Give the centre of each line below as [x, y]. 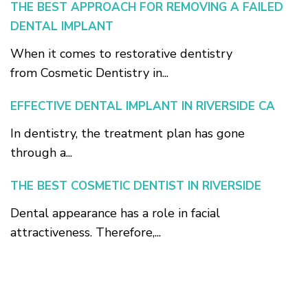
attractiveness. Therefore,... [86, 233]
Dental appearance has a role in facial [115, 213]
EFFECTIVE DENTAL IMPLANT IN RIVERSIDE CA [143, 107]
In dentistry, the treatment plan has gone [128, 134]
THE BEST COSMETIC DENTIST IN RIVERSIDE [136, 186]
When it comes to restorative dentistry [121, 54]
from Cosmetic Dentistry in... [89, 73]
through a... [41, 153]
